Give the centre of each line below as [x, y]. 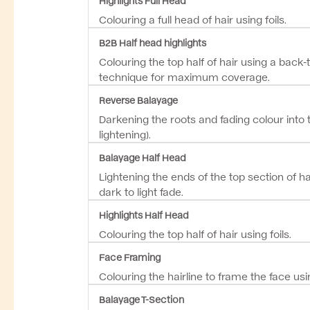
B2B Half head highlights [153, 42]
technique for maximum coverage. [184, 76]
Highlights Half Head [144, 214]
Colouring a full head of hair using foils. [193, 19]
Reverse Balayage [138, 99]
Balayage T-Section [142, 299]
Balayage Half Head [143, 157]
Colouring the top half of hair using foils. [195, 233]
